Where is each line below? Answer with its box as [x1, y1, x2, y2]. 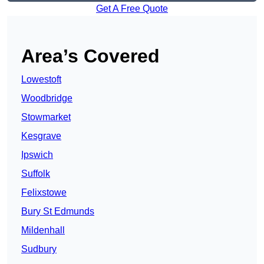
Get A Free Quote [96, 4, 168, 14]
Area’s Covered [21, 45, 160, 67]
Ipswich [21, 150, 53, 160]
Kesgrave [21, 131, 61, 141]
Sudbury [21, 244, 57, 255]
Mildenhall [21, 225, 65, 236]
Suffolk [21, 169, 50, 179]
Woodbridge [21, 93, 72, 104]
